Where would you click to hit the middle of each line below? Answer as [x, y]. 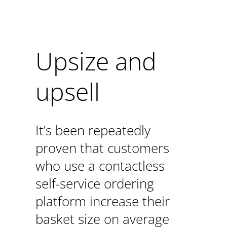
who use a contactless [100, 166]
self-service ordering [94, 183]
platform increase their [102, 201]
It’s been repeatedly [93, 130]
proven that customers [102, 148]
